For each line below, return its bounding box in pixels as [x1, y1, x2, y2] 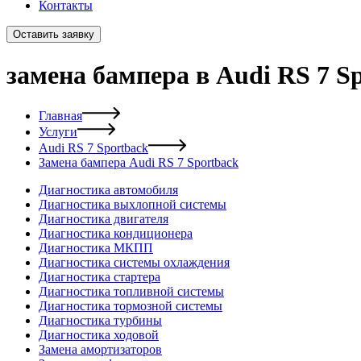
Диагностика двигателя [39, 212, 168, 226]
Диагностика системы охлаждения [39, 255, 230, 270]
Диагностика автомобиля [39, 183, 178, 197]
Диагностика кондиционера [39, 226, 193, 241]
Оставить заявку [13, 28, 94, 41]
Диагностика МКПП [39, 241, 153, 255]
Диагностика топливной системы [39, 284, 224, 299]
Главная [39, 109, 82, 123]
